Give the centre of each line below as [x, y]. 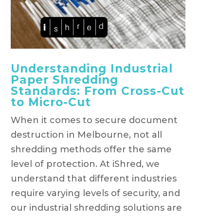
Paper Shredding [64, 80]
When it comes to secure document [94, 120]
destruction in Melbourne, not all [86, 135]
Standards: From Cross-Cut [97, 91]
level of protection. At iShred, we [85, 164]
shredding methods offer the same [91, 149]
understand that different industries [93, 178]
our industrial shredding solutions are [96, 208]
